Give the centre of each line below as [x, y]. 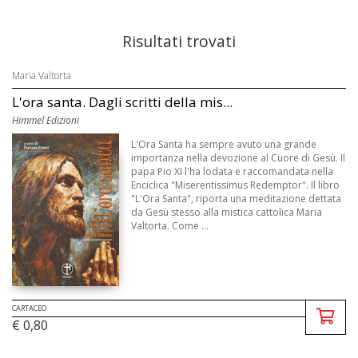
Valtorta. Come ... [170, 226]
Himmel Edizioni [46, 120]
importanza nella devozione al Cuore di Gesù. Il [239, 158]
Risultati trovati [179, 41]
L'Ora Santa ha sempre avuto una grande [224, 144]
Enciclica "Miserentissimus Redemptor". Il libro [236, 185]
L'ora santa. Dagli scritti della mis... [122, 102]
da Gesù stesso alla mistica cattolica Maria [227, 212]
